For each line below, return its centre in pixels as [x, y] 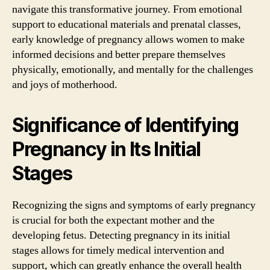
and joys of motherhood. [65, 85]
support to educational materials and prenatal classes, [127, 24]
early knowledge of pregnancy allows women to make [128, 39]
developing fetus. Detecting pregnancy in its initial [121, 235]
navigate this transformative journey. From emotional [127, 9]
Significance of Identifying [126, 125]
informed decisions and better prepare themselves [119, 55]
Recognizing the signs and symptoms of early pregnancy [134, 205]
